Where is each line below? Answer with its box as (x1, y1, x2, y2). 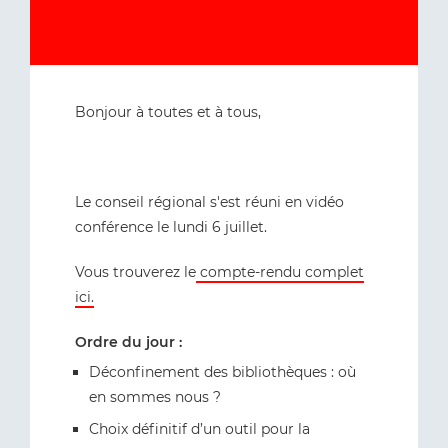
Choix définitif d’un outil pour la (89, 420, 310, 438)
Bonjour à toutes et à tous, (75, 103, 261, 121)
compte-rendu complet (196, 263, 364, 281)
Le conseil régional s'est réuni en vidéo (75, 193, 344, 211)
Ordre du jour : (75, 333, 182, 351)
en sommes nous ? (89, 388, 221, 406)
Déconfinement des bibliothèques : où (89, 363, 356, 381)
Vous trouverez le (75, 263, 196, 281)
